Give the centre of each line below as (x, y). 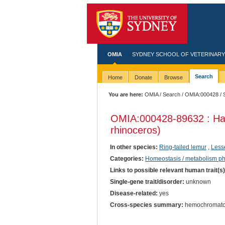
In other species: (134, 147)
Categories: (127, 158)
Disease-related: (134, 193)
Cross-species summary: (146, 205)
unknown (197, 182)
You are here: (126, 94)
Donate (143, 78)
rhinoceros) (135, 130)
